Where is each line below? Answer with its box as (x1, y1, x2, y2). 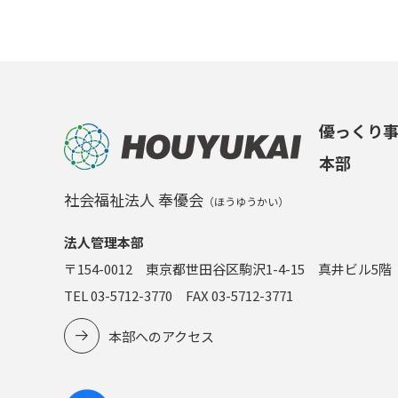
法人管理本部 (64, 233, 144, 251)
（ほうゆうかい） (203, 194, 289, 209)
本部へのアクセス (108, 327, 214, 346)
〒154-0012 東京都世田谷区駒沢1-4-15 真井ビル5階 (64, 259, 392, 278)
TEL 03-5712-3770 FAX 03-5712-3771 (64, 286, 293, 305)
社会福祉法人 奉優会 (64, 188, 203, 211)
